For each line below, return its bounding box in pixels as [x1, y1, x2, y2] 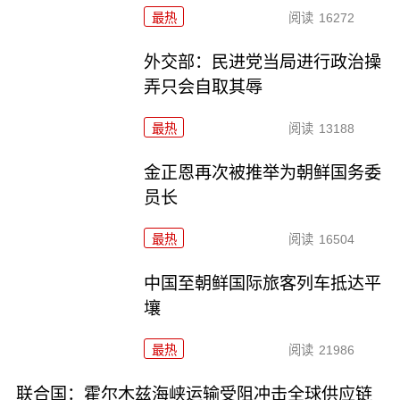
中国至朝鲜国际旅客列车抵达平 [144, 273, 382, 293]
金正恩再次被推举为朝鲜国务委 [144, 163, 382, 183]
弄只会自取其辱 [144, 78, 263, 97]
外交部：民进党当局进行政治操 [144, 53, 382, 72]
